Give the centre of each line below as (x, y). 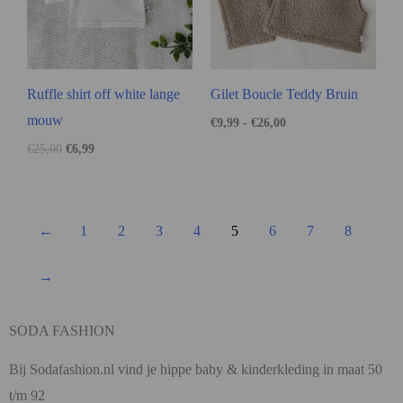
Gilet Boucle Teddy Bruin (284, 94)
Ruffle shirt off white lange (103, 94)
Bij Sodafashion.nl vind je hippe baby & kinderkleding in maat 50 (196, 369)
